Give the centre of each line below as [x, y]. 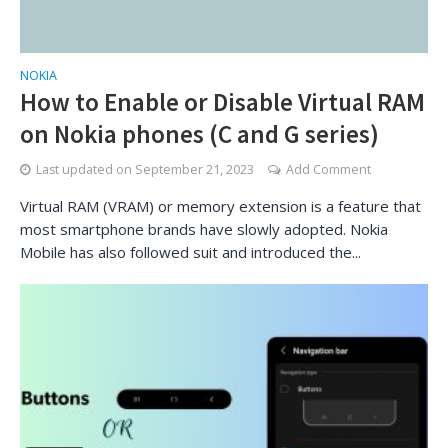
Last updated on [85, 169]
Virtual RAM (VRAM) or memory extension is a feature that [220, 206]
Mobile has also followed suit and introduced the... [190, 252]
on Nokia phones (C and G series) [199, 134]
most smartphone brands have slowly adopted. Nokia [204, 229]
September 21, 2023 [194, 169]
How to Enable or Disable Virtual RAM [222, 102]
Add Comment [328, 169]
